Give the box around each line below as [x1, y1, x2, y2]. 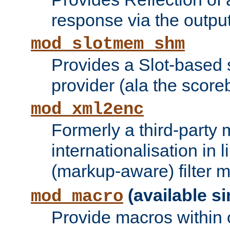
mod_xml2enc [31, 100, 144, 120]
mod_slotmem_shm [31, 34, 185, 54]
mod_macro [31, 187, 123, 207]
